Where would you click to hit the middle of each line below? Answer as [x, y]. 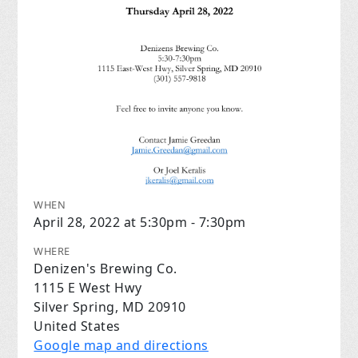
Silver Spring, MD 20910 [110, 307]
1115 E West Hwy [88, 288]
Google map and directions [121, 346]
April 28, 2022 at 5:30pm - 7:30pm [140, 223]
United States [77, 326]
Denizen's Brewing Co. [105, 269]
